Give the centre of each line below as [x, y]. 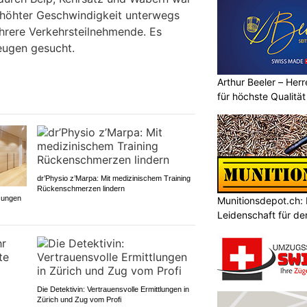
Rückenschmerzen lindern [81, 188]
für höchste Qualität [261, 96]
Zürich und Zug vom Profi [79, 299]
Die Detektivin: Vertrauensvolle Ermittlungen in [113, 289]
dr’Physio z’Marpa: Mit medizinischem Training [113, 178]
